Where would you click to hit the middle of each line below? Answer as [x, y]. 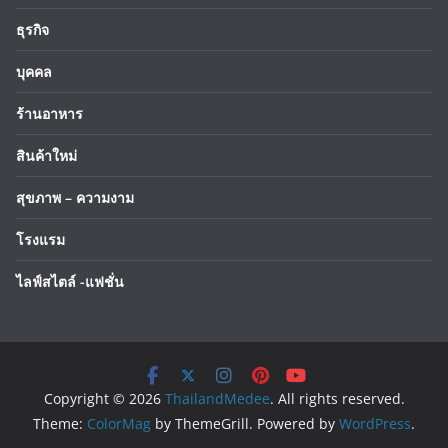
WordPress [375, 423]
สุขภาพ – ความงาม [75, 197]
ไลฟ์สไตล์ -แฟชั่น [70, 281]
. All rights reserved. [337, 398]
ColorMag [119, 423]
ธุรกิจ [32, 29]
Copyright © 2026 [104, 398]
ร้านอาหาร [49, 113]
